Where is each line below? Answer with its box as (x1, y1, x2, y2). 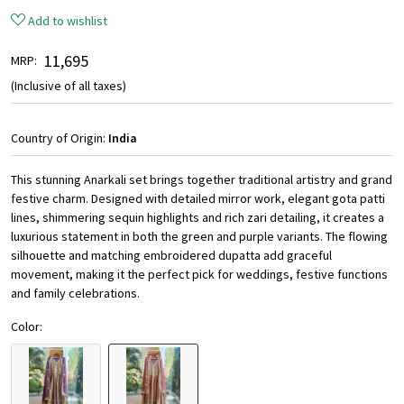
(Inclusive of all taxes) (11, 78, 126, 95)
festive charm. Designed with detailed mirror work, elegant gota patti (11, 190, 385, 207)
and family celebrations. (11, 285, 140, 302)
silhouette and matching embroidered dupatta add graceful (11, 247, 332, 264)
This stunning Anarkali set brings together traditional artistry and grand (11, 171, 392, 188)
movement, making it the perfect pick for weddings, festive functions (11, 266, 388, 283)
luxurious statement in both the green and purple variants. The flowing (11, 228, 388, 245)
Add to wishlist (28, 13, 107, 30)
